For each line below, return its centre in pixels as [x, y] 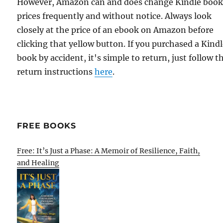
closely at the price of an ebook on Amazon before [115, 30]
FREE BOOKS [47, 125]
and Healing [38, 163]
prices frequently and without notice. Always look [114, 16]
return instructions [56, 71]
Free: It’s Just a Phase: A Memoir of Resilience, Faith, [109, 151]
